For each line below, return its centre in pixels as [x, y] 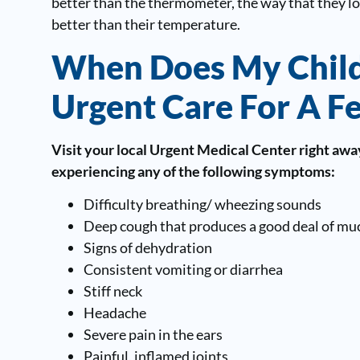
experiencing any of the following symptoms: [193, 171]
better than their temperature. [145, 25]
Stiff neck [112, 291]
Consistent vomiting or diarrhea [183, 270]
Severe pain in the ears [153, 335]
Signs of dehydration [147, 248]
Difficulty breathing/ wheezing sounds [202, 205]
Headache [115, 313]
